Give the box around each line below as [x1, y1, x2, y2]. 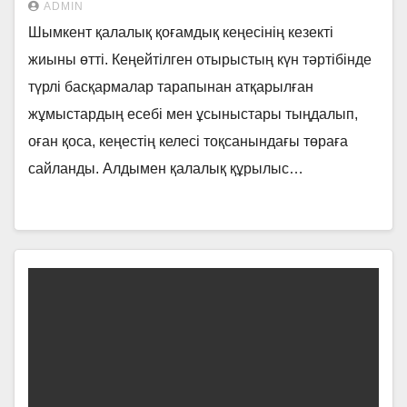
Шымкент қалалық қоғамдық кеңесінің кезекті [28, 25, 333, 40]
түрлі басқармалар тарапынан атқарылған [28, 79, 313, 94]
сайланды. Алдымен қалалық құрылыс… [28, 161, 303, 176]
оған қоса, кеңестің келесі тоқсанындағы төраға [28, 134, 348, 149]
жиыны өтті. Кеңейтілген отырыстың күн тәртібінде [28, 52, 372, 67]
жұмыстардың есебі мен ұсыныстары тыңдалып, [28, 106, 358, 122]
